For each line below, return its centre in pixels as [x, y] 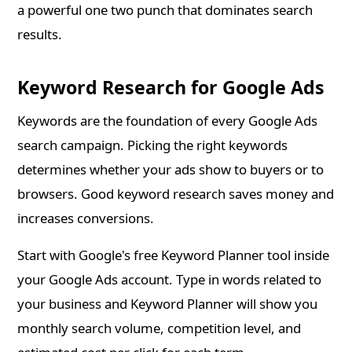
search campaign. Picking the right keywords [153, 145]
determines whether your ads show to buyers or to [171, 170]
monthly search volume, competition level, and [159, 328]
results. [40, 35]
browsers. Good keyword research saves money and [176, 194]
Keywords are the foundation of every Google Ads [168, 121]
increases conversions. [86, 218]
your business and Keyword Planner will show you [168, 304]
